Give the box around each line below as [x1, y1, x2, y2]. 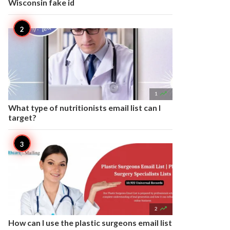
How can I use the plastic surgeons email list [8, 218, 172, 227]
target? [8, 112, 36, 122]
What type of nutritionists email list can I [8, 103, 161, 112]
